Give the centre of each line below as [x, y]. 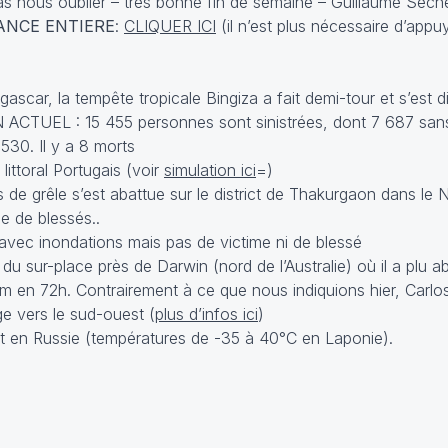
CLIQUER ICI [170, 26]
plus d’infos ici [206, 314]
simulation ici [210, 170]
